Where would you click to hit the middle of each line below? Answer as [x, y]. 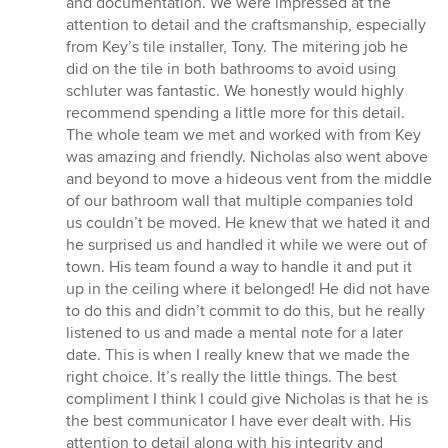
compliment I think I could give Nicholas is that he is [247, 399]
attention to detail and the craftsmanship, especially [246, 25]
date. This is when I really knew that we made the [238, 355]
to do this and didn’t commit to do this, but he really [245, 311]
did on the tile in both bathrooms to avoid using [231, 69]
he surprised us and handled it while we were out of [246, 245]
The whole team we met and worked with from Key [243, 135]
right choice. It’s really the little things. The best [231, 377]
